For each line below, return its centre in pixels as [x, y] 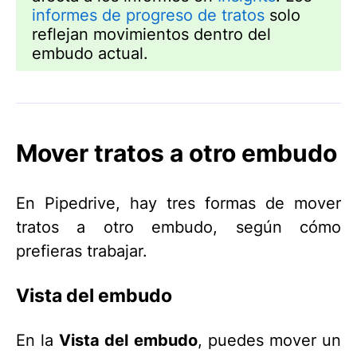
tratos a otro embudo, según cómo [178, 227]
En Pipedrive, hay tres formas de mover [178, 203]
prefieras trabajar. [82, 251]
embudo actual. [90, 53]
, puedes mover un [269, 340]
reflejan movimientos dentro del [151, 34]
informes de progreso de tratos [148, 15]
